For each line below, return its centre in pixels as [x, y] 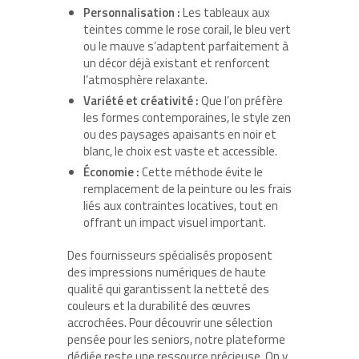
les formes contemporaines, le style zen [187, 118]
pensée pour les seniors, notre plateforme [176, 340]
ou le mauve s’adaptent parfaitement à [186, 46]
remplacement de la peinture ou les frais [188, 189]
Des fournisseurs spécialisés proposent [170, 256]
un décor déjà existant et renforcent [177, 63]
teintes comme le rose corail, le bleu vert [187, 30]
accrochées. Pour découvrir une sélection [170, 323]
